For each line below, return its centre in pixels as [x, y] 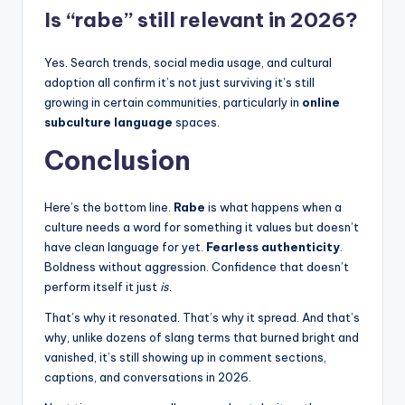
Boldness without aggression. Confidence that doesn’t [197, 266]
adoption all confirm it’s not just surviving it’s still [179, 82]
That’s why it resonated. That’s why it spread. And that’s [202, 317]
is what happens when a [273, 207]
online [321, 102]
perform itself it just [102, 286]
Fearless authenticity [273, 246]
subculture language [108, 122]
